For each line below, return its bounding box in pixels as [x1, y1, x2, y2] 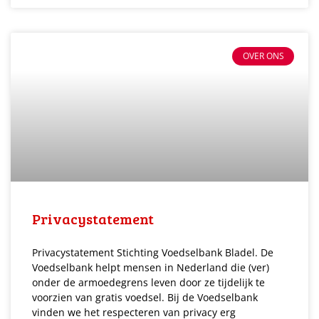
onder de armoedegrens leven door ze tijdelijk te [32, 275, 265, 289]
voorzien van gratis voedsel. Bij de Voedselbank [32, 290, 258, 304]
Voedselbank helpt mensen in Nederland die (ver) [32, 260, 269, 274]
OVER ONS [242, 50, 284, 63]
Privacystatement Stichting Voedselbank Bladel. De [32, 245, 273, 259]
